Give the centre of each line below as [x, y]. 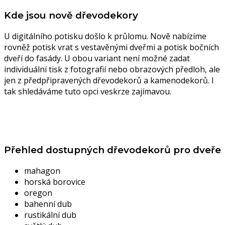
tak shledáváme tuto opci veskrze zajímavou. [88, 91]
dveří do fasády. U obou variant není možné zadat [97, 58]
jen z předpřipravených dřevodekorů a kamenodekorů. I [109, 80]
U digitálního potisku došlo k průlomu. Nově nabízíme [105, 36]
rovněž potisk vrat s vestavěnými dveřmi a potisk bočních [111, 47]
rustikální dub [50, 215]
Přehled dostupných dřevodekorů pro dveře [113, 150]
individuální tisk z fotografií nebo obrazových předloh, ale [112, 69]
